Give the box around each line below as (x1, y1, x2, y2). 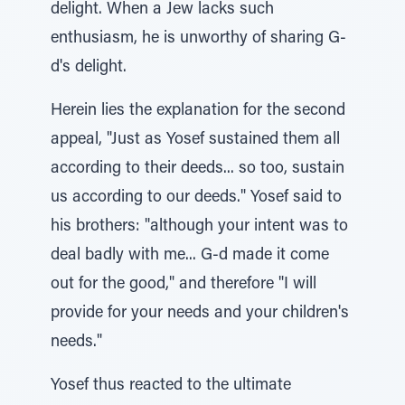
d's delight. (51, 60, 127, 76)
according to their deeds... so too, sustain (51, 161, 344, 177)
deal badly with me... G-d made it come (51, 248, 329, 264)
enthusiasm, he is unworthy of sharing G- (51, 31, 346, 47)
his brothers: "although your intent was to (51, 219, 348, 235)
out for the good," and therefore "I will (51, 277, 316, 293)
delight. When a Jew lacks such (51, 2, 274, 18)
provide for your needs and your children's (51, 306, 349, 322)
